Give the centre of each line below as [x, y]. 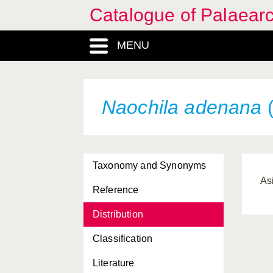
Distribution [118, 214]
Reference [116, 190]
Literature [114, 263]
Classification [123, 239]
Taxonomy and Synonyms [150, 165]
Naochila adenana [182, 107]
